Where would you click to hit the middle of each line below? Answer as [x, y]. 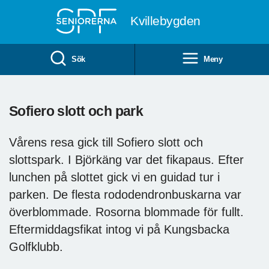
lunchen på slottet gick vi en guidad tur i [114, 177]
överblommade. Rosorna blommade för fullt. [126, 212]
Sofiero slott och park [76, 111]
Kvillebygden [165, 21]
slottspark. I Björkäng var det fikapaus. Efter [126, 159]
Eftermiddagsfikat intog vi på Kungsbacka [119, 229]
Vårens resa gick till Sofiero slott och [106, 142]
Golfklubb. [36, 246]
